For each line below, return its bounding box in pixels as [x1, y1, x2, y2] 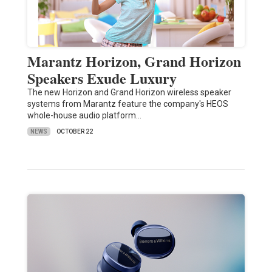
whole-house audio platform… [27, 110, 141, 121]
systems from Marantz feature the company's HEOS [27, 99, 228, 109]
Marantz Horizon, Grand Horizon [27, 50, 241, 72]
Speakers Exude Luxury [27, 67, 177, 89]
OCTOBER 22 [56, 128, 93, 135]
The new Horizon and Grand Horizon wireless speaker [27, 87, 231, 98]
